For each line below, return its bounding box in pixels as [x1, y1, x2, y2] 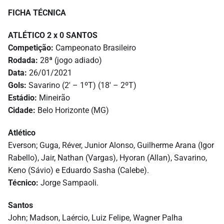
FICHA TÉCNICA [8, 7, 66, 17]
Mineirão [37, 92, 70, 102]
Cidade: [8, 105, 35, 115]
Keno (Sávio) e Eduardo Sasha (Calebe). [8, 165, 149, 175]
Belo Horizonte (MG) [35, 105, 109, 115]
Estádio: [8, 92, 37, 102]
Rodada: [8, 55, 38, 65]
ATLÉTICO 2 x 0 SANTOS [8, 30, 97, 40]
